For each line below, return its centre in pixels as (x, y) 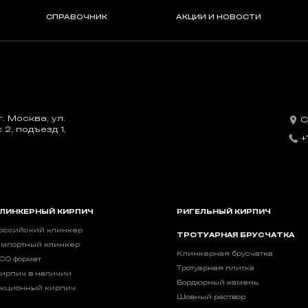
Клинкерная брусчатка (225, 253)
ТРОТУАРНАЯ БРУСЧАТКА (236, 235)
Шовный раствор (211, 297)
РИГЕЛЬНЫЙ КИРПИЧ (224, 211)
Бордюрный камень (218, 282)
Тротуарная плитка (216, 268)
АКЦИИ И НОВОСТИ (218, 17)
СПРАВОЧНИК (77, 17)
